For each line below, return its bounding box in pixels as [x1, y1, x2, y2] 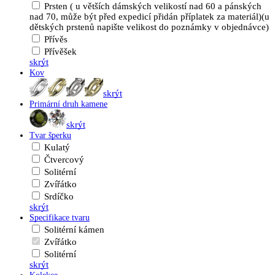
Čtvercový [44, 155, 84, 165]
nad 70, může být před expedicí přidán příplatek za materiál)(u [29, 12, 269, 21]
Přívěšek [44, 47, 77, 56]
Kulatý [44, 142, 70, 152]
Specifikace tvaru [29, 213, 90, 222]
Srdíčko [44, 192, 74, 201]
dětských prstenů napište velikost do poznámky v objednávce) [29, 22, 269, 32]
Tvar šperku [29, 131, 71, 140]
